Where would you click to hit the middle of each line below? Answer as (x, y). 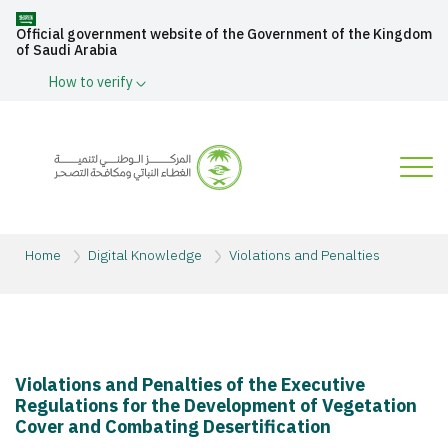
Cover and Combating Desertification (173, 426)
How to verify (92, 82)
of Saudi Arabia (66, 50)
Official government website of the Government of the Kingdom (224, 34)
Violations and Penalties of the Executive (190, 384)
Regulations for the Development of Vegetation (216, 405)
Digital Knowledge (145, 255)
